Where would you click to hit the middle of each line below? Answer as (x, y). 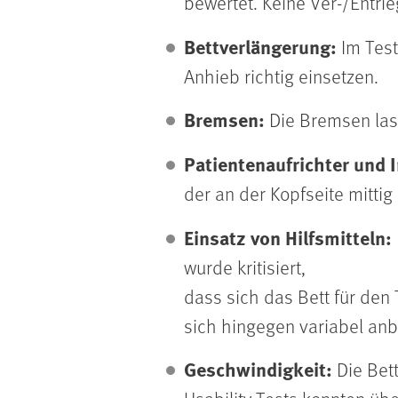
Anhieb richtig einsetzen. (281, 76)
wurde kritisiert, (245, 267)
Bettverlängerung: (260, 46)
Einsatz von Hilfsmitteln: (288, 237)
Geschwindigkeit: (258, 369)
